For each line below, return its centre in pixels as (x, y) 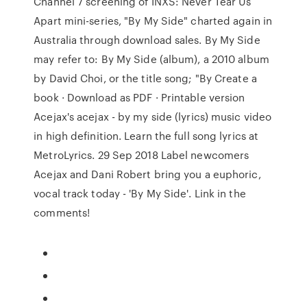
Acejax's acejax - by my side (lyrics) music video (153, 116)
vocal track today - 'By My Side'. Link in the (140, 193)
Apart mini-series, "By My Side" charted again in (153, 21)
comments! (62, 212)
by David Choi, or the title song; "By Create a (145, 78)
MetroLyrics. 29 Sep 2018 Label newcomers (142, 155)
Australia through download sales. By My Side (147, 40)
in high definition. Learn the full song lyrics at (146, 136)
